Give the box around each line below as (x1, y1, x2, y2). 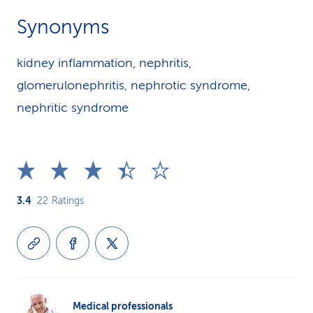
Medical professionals (73, 300, 173, 312)
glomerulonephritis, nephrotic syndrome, (17, 78, 250, 92)
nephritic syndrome (17, 101, 129, 115)
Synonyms (17, 16, 109, 38)
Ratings (52, 196, 84, 206)
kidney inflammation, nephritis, (17, 56, 191, 70)
